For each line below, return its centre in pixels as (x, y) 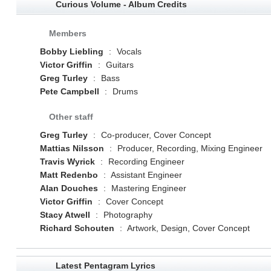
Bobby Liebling (71, 51)
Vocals (128, 51)
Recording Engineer (145, 161)
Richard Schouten (77, 228)
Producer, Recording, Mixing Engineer (188, 148)
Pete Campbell (69, 91)
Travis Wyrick (67, 161)
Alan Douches (69, 188)
